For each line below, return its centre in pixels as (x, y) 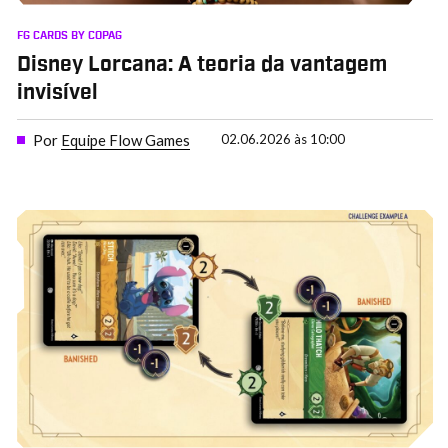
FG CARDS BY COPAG (69, 35)
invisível (57, 93)
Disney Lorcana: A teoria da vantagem (201, 65)
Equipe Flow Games (125, 139)
